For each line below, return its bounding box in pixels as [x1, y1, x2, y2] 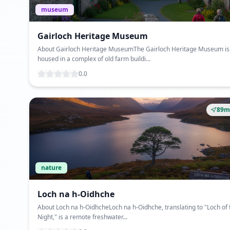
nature [41, 163, 62, 172]
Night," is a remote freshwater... [37, 213, 127, 221]
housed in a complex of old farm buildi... [37, 54, 150, 63]
